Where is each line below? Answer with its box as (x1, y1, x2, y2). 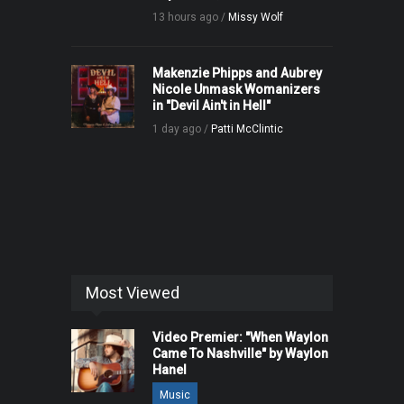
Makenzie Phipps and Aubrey (152, 66, 322, 81)
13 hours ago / (152, 11, 228, 24)
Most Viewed (86, 283, 179, 303)
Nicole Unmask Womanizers (152, 82, 320, 97)
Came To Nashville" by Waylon (152, 346, 328, 362)
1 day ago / (152, 123, 211, 136)
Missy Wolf (228, 11, 283, 24)
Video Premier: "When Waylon (152, 330, 328, 345)
